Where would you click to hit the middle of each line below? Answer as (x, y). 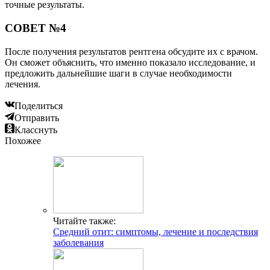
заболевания (78, 242)
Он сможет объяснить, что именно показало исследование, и (130, 62)
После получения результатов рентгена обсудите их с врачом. (131, 51)
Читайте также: (84, 221)
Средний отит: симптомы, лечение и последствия (155, 231)
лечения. (23, 84)
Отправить (37, 118)
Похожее (23, 140)
